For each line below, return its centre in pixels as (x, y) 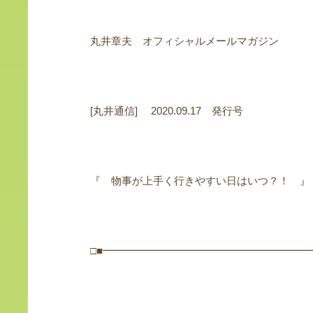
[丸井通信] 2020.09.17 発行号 (166, 111)
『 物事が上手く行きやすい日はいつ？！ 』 (200, 181)
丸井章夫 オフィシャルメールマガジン (184, 41)
